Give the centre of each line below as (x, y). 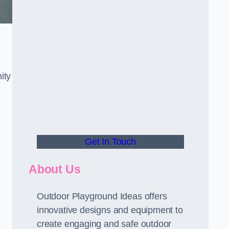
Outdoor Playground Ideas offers (102, 196)
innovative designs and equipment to (110, 210)
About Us (55, 169)
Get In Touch (110, 142)
